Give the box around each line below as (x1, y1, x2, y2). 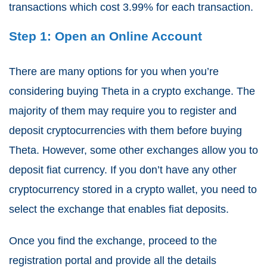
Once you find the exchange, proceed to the (9, 235, 217, 247)
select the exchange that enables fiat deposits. (9, 203, 229, 216)
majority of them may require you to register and (9, 105, 237, 117)
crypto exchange (152, 85, 231, 98)
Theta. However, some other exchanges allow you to (9, 144, 258, 157)
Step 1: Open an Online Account (9, 29, 202, 44)
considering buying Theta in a (9, 85, 152, 98)
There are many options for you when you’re (9, 66, 219, 78)
